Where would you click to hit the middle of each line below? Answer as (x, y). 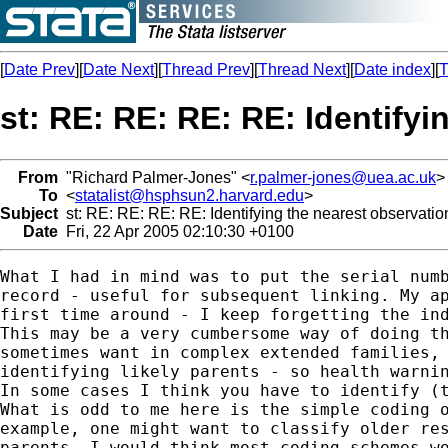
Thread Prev (206, 69)
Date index (392, 69)
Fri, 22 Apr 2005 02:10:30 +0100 (176, 231)
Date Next (118, 69)
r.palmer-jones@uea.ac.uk (343, 177)
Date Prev (39, 69)
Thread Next (302, 69)
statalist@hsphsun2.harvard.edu (189, 195)
